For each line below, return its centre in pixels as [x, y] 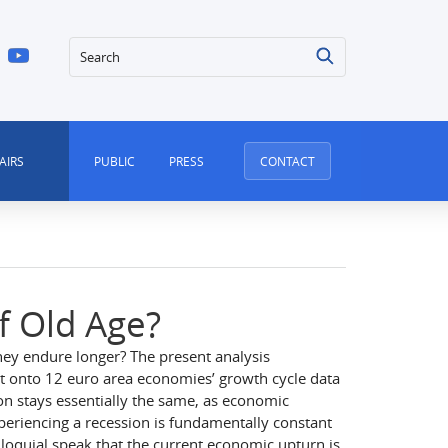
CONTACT [288, 161]
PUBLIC [114, 161]
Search [94, 49]
